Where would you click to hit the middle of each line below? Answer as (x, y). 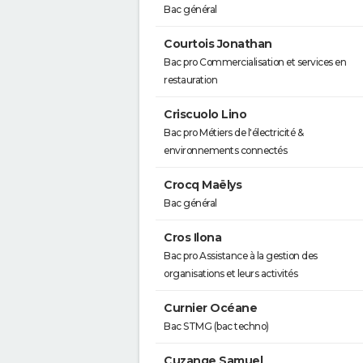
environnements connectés (225, 150)
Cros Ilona (192, 237)
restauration (190, 80)
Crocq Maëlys (203, 185)
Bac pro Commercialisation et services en (255, 62)
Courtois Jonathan (218, 44)
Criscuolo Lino (205, 114)
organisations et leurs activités (231, 273)
